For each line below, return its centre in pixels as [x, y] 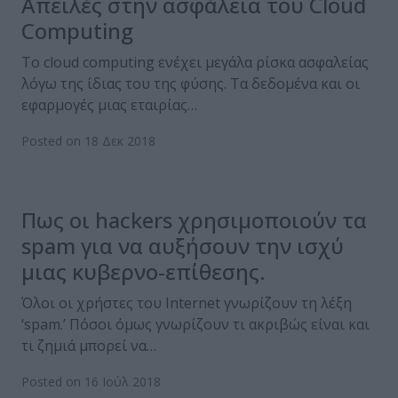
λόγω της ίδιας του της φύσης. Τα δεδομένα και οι [191, 84]
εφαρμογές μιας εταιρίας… [109, 105]
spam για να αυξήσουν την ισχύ [183, 246]
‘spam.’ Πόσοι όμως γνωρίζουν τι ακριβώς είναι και [195, 325]
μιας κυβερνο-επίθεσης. [143, 272]
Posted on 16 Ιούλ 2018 [91, 382]
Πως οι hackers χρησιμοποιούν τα [194, 220]
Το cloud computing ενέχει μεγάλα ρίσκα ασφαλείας [195, 63]
